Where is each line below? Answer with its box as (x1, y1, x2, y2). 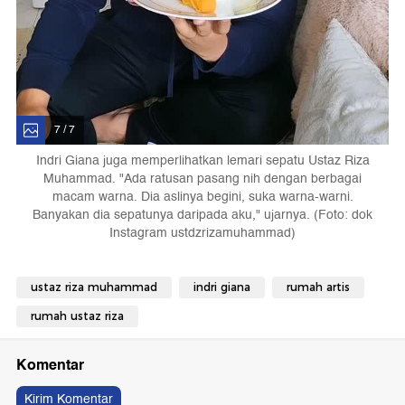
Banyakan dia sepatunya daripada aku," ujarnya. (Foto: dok (33, 203, 372, 225)
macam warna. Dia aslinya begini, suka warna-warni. (52, 185, 353, 207)
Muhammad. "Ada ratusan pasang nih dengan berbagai (43, 167, 362, 189)
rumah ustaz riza (31, 308, 124, 323)
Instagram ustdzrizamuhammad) (109, 221, 296, 243)
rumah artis (287, 279, 350, 294)
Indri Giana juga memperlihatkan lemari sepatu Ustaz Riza (35, 149, 370, 171)
